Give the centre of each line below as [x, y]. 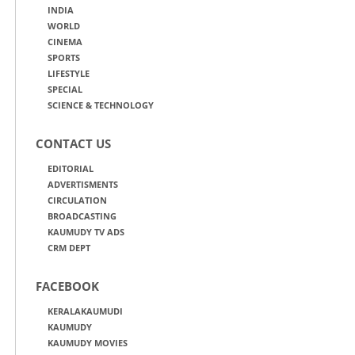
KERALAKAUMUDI [85, 311]
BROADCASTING [82, 216]
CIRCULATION [77, 200]
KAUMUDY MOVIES [88, 343]
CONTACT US [73, 143]
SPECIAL [65, 89]
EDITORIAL [71, 168]
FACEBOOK [67, 286]
